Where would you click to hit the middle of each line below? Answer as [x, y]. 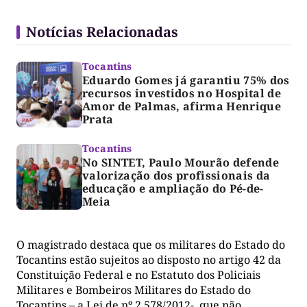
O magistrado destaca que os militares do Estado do [151, 244]
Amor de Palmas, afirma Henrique [182, 106]
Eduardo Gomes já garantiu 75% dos [186, 80]
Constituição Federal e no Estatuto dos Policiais [138, 274]
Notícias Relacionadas [102, 32]
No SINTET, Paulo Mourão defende [181, 162]
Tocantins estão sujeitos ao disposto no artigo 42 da [149, 259]
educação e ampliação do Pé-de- [173, 188]
